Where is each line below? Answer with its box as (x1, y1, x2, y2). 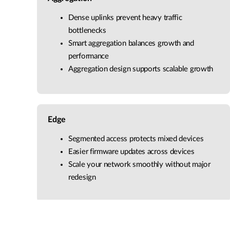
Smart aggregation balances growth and (68, 40, 194, 48)
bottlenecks (68, 27, 106, 35)
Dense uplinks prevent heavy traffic (68, 14, 182, 22)
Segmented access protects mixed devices (68, 135, 204, 143)
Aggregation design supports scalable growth (68, 65, 214, 73)
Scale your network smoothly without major (68, 161, 210, 169)
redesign (68, 174, 96, 182)
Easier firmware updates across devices (68, 148, 195, 156)
